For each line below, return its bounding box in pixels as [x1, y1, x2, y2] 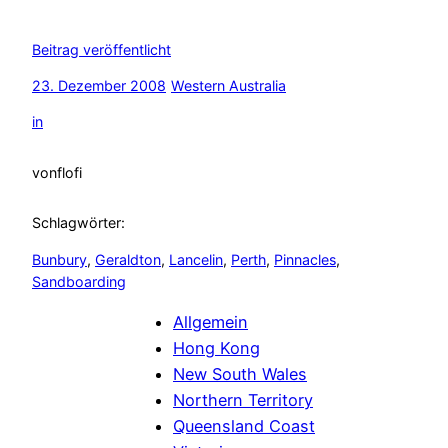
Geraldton [95, 250, 161, 268]
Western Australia [171, 77, 286, 94]
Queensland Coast [173, 415, 315, 436]
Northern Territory [173, 389, 313, 410]
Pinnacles [274, 250, 336, 268]
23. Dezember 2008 [32, 77, 166, 94]
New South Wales [173, 363, 307, 384]
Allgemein [173, 311, 248, 332]
